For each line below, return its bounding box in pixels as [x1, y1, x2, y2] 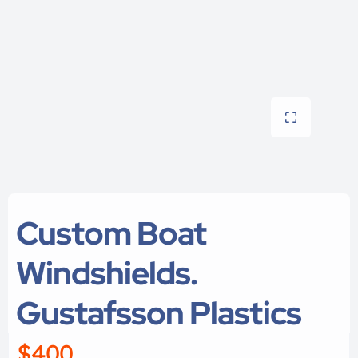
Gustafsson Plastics [16, 292, 301, 334]
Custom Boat [16, 212, 206, 254]
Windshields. [16, 252, 197, 294]
